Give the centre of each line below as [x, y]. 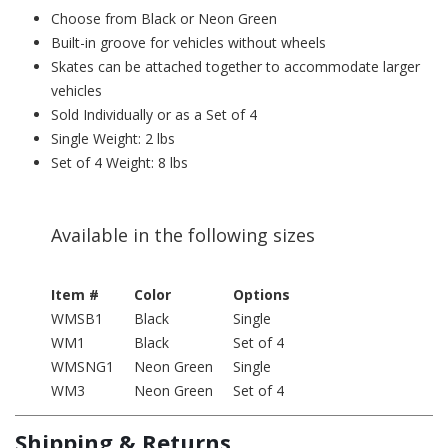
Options [261, 294]
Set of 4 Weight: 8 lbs [119, 162]
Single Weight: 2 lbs [113, 138]
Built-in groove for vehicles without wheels [188, 42]
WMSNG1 [82, 366]
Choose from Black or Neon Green [164, 18]
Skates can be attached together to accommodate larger [235, 66]
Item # [75, 294]
